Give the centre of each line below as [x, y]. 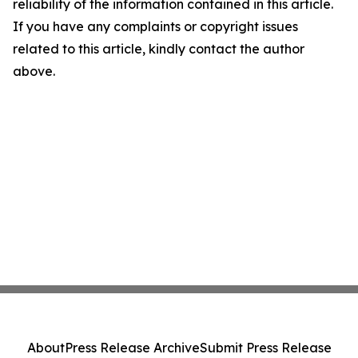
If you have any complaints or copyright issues [155, 26]
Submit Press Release [265, 348]
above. [34, 71]
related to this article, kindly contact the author [159, 49]
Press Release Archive [132, 348]
